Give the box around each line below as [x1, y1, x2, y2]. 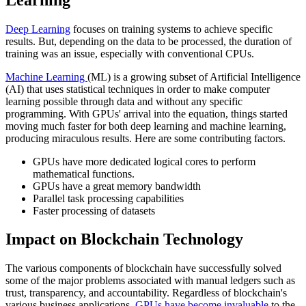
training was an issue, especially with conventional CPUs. [5, 47, 254, 59]
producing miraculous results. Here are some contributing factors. [5, 132, 286, 144]
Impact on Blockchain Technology [5, 230, 243, 249]
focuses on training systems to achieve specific [70, 23, 273, 35]
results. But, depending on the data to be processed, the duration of [5, 35, 292, 47]
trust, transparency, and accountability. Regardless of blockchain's [5, 287, 287, 299]
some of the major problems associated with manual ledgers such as [5, 275, 295, 287]
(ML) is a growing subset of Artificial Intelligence [87, 70, 301, 83]
